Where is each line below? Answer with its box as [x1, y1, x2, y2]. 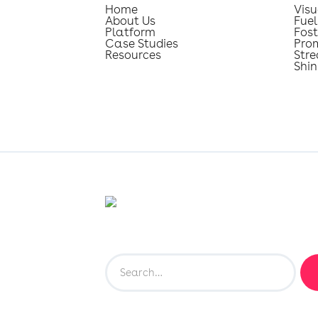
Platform [104, 25, 155, 40]
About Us [104, 13, 155, 28]
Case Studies [104, 36, 178, 51]
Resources [104, 48, 161, 62]
